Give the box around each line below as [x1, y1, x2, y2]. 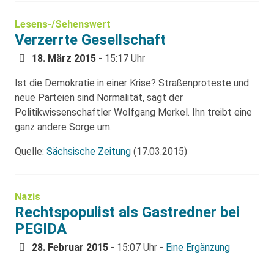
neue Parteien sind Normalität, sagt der [15, 91, 183, 103]
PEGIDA [15, 220, 67, 237]
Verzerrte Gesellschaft [15, 31, 166, 48]
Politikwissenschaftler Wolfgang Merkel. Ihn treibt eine [15, 106, 252, 118]
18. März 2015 [32, 52, 96, 64]
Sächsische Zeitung [46, 145, 131, 157]
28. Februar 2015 [32, 241, 108, 253]
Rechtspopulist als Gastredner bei [15, 203, 240, 221]
